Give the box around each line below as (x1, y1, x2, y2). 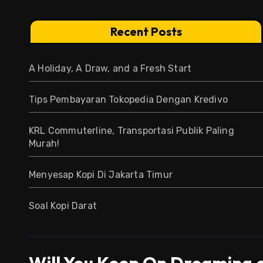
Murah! (29, 138, 60, 149)
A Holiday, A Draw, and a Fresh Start (29, 63, 192, 74)
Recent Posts (110, 24, 182, 39)
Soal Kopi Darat (29, 200, 97, 211)
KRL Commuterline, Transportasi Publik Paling (29, 125, 234, 136)
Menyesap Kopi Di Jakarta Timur (29, 169, 173, 180)
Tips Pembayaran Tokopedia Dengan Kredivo (29, 94, 228, 105)
